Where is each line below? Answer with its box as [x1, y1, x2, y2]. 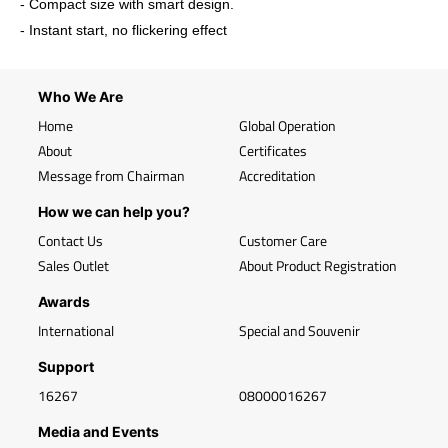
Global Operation [239, 115, 336, 136]
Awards [38, 293, 90, 310]
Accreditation [239, 165, 316, 186]
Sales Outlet [38, 255, 109, 276]
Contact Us [38, 230, 103, 251]
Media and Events [38, 423, 159, 440]
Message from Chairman [38, 165, 185, 186]
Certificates [239, 140, 307, 161]
